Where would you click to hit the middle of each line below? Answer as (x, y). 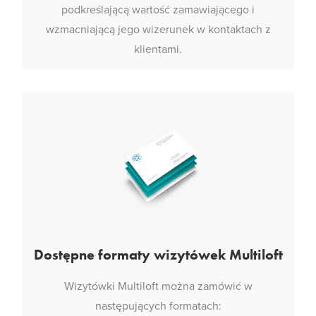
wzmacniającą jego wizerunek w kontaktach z (158, 30)
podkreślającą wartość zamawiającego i (158, 10)
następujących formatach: (158, 306)
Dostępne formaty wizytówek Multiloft (158, 255)
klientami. (158, 49)
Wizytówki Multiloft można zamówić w (158, 286)
